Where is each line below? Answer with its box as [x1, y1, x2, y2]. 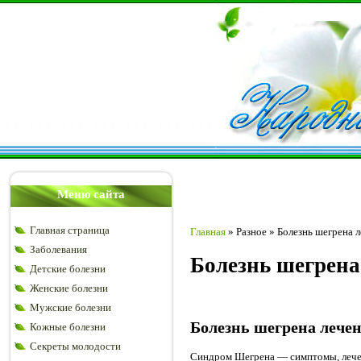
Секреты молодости [30, 340, 121, 352]
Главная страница [30, 224, 110, 236]
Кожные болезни [30, 321, 106, 333]
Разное [236, 226, 267, 238]
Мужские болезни [30, 301, 111, 313]
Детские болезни [30, 263, 106, 275]
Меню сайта [57, 188, 125, 201]
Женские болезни [30, 282, 108, 294]
